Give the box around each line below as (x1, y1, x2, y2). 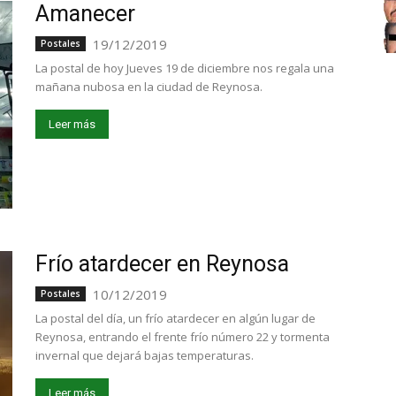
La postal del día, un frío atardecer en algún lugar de (35, 310, 316, 326)
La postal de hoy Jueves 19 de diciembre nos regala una (35, 60, 334, 76)
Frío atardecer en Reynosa (35, 251, 289, 277)
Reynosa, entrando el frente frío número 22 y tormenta (35, 329, 330, 345)
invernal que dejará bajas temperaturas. (35, 347, 254, 363)
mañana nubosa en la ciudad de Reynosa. (35, 79, 263, 95)
